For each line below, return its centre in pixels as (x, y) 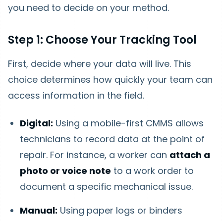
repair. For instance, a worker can (95, 155)
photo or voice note (65, 171)
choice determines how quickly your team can (110, 80)
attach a (190, 155)
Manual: (39, 210)
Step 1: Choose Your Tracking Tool (102, 40)
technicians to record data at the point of (112, 139)
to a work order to (152, 171)
